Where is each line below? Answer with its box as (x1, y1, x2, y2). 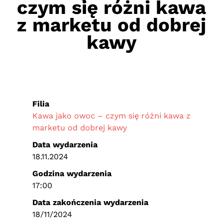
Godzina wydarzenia (32, 169, 111, 178)
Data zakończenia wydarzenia (32, 198, 148, 207)
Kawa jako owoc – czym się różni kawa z (32, 111, 191, 120)
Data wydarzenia (32, 140, 98, 149)
